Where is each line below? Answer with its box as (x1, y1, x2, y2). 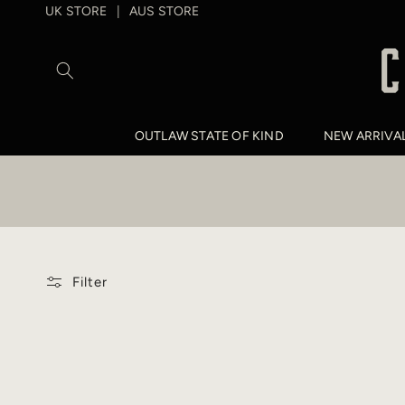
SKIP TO (18, 3, 78, 22)
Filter (72, 274, 108, 290)
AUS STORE (128, 3, 200, 19)
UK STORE (45, 3, 108, 19)
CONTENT (18, 19, 90, 38)
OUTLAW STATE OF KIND (134, 128, 284, 144)
